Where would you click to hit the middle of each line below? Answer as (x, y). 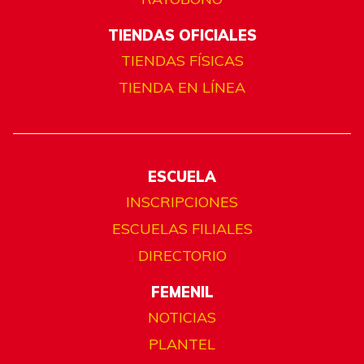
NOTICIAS (182, 318)
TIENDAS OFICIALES (182, 36)
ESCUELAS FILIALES (182, 229)
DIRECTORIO (182, 256)
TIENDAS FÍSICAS (182, 61)
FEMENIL (182, 292)
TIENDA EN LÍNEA (182, 88)
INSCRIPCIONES (182, 202)
